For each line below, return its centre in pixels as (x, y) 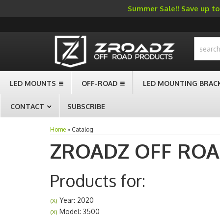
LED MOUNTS (33, 83)
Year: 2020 (76, 200)
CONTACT (27, 106)
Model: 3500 (79, 211)
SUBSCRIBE (86, 106)
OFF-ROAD (99, 83)
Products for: (98, 180)
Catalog (82, 129)
